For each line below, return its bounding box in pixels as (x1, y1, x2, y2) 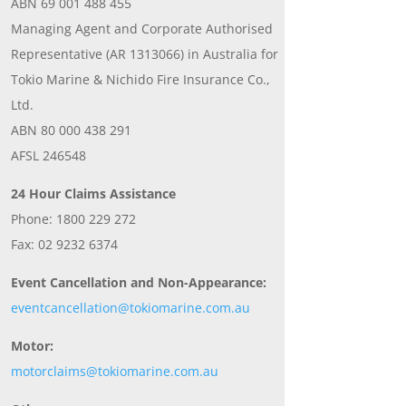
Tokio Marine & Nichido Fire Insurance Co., (10, 71, 270, 89)
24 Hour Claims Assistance (10, 185, 176, 203)
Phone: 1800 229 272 (10, 210, 136, 228)
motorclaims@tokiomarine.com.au (10, 362, 218, 381)
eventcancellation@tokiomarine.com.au (10, 299, 250, 317)
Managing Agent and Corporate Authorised (10, 20, 273, 38)
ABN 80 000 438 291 (10, 121, 131, 140)
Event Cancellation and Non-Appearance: (10, 274, 266, 292)
